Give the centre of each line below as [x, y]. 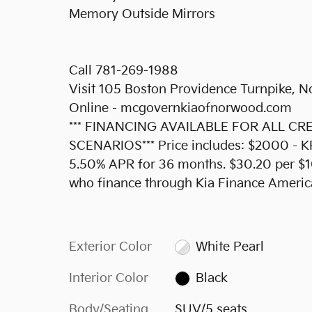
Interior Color [109, 278]
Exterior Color [110, 247]
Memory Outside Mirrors [142, 14]
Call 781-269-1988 [124, 71]
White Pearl [230, 247]
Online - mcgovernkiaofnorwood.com [180, 108]
